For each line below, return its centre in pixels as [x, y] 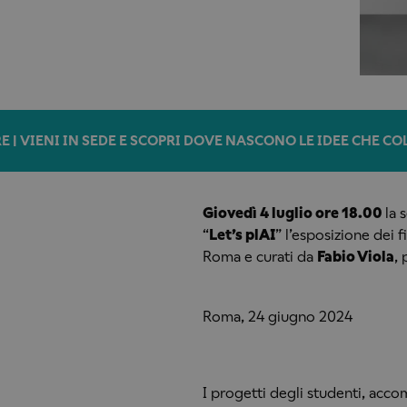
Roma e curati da [259, 256]
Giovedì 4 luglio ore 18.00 [293, 213]
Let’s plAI [242, 234]
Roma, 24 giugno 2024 [277, 316]
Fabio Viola [355, 256]
